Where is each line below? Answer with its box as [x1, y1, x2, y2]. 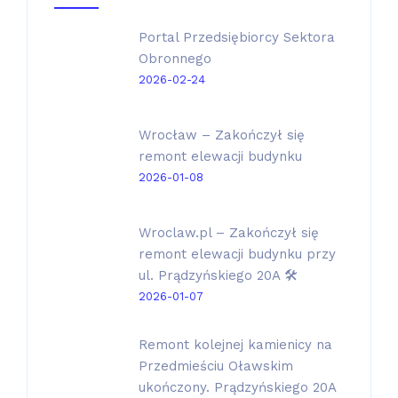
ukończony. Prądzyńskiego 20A [139, 379, 336, 395]
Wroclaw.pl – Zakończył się [139, 225, 319, 241]
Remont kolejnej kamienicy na [139, 337, 332, 353]
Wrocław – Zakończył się [139, 127, 305, 143]
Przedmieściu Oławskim [139, 358, 293, 374]
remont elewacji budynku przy [139, 246, 336, 262]
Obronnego [139, 51, 211, 67]
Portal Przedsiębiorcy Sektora [139, 29, 335, 45]
